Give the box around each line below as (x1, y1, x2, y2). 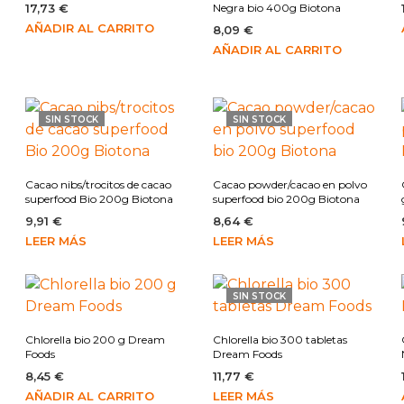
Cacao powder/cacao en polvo (213, 178, 368, 192)
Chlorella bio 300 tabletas (213, 333, 348, 347)
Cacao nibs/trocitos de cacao (25, 178, 172, 192)
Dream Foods (213, 347, 283, 362)
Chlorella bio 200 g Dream (25, 333, 166, 347)
